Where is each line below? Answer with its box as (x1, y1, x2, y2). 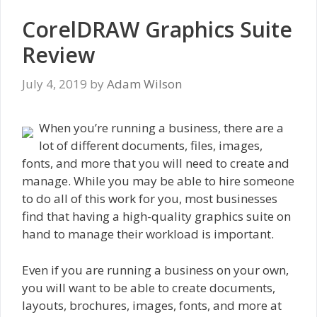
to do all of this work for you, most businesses (22, 190, 277, 207)
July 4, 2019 (22, 76, 87, 93)
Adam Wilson (107, 76, 182, 93)
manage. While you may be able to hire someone (22, 173, 294, 190)
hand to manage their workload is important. (22, 226, 274, 243)
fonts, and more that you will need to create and (22, 155, 289, 172)
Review (22, 40, 95, 69)
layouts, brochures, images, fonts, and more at (22, 296, 282, 313)
